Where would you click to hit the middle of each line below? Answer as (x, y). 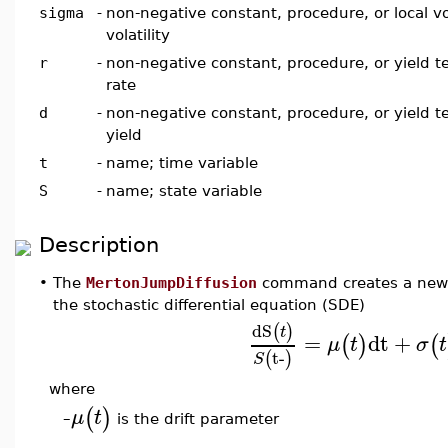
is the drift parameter (195, 419)
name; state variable (184, 190)
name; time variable (182, 162)
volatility (138, 34)
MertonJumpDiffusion (171, 282)
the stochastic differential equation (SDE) (209, 304)
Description (99, 244)
